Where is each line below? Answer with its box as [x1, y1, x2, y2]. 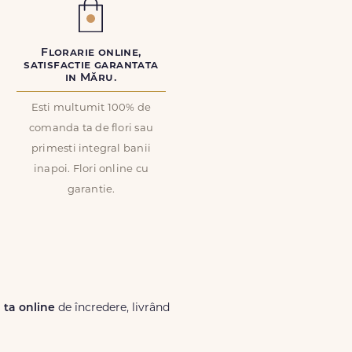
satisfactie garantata [24, 60, 159, 71]
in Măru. [64, 72, 118, 84]
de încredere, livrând [55, 302, 170, 314]
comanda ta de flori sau [28, 123, 154, 134]
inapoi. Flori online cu [33, 164, 149, 174]
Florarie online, [41, 47, 141, 59]
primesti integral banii [31, 144, 152, 154]
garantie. [67, 185, 115, 195]
